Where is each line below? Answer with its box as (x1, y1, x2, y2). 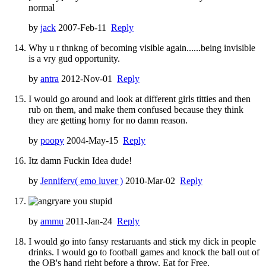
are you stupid (59, 195, 112, 206)
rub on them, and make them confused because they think (28, 104, 243, 115)
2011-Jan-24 (64, 216, 117, 226)
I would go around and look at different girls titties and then (28, 93, 251, 104)
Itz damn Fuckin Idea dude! (28, 155, 132, 166)
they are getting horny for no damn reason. (28, 115, 188, 125)
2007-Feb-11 (56, 22, 111, 33)
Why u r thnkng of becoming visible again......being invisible (28, 42, 255, 53)
